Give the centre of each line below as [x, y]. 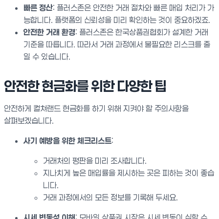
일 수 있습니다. [47, 56]
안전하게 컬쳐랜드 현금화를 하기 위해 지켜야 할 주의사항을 [96, 108]
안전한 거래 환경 [49, 32]
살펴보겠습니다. [29, 120]
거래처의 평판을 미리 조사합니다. [95, 161]
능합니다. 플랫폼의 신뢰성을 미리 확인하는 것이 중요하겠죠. [117, 20]
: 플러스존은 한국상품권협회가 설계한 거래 [142, 32]
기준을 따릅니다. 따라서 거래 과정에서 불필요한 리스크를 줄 [117, 44]
